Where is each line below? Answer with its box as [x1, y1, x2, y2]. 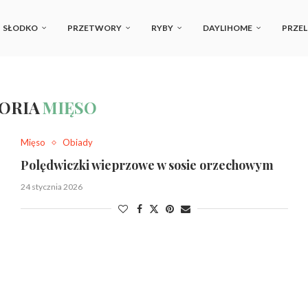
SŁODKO [3, 23, 38, 33]
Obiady [62, 137, 93, 148]
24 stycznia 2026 [20, 181, 82, 192]
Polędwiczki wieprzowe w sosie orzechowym [20, 157, 274, 173]
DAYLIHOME [203, 23, 252, 33]
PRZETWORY [67, 23, 122, 33]
